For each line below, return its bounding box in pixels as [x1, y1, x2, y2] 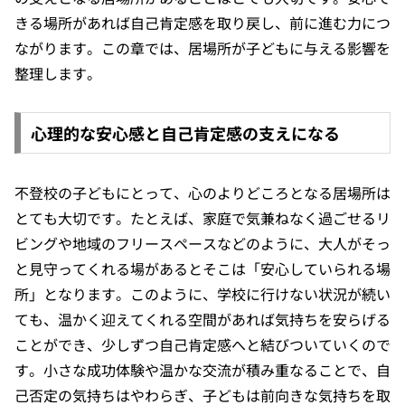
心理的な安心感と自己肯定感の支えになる [30, 121, 340, 146]
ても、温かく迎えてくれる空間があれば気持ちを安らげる [14, 308, 391, 330]
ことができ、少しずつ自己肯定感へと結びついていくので [14, 334, 391, 355]
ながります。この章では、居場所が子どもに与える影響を [14, 37, 391, 60]
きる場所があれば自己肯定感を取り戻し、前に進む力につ [14, 12, 391, 34]
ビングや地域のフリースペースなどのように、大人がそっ [14, 232, 391, 254]
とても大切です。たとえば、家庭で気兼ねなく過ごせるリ [14, 207, 391, 229]
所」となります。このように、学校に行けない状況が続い [14, 283, 391, 305]
